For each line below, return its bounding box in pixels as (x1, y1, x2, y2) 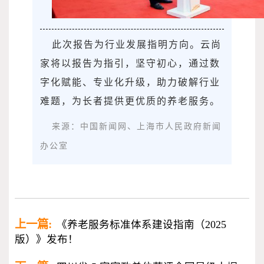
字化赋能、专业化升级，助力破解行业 (40, 77, 220, 88)
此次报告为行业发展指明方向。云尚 (52, 39, 222, 50)
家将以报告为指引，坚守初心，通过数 (40, 58, 220, 69)
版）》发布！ (15, 233, 78, 246)
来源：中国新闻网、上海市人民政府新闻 (52, 122, 222, 131)
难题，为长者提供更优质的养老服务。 (40, 96, 220, 107)
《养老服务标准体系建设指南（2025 (57, 219, 226, 231)
